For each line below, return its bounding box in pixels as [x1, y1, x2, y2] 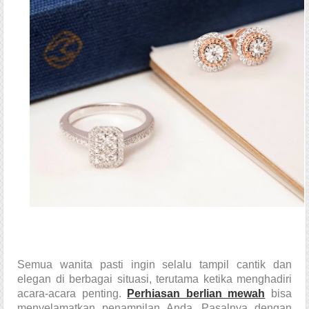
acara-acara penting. [17, 288, 128, 300]
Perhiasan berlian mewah [127, 288, 266, 300]
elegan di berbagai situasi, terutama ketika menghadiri [17, 273, 292, 286]
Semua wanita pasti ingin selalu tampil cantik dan [17, 259, 292, 271]
